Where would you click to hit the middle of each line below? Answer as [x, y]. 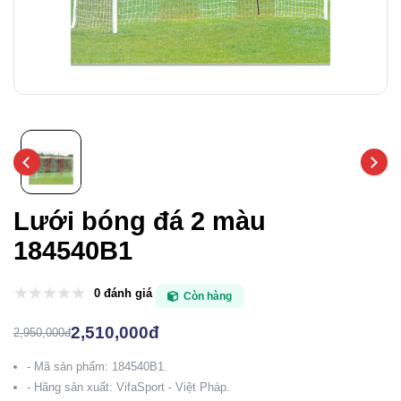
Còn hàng [207, 296]
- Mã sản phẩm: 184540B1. [97, 367]
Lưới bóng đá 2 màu [140, 221]
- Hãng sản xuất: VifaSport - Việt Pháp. [128, 387]
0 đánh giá [123, 293]
